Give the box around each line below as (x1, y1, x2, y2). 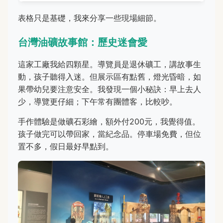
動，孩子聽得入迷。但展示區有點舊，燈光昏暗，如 (18, 72, 201, 82)
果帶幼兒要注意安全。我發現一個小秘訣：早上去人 (18, 84, 201, 95)
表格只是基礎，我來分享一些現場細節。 (18, 13, 161, 23)
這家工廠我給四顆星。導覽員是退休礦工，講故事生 (18, 59, 201, 70)
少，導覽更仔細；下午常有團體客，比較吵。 (18, 97, 177, 107)
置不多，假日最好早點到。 (18, 141, 113, 152)
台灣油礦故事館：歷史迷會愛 (18, 36, 147, 49)
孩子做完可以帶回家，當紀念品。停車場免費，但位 (18, 129, 201, 139)
